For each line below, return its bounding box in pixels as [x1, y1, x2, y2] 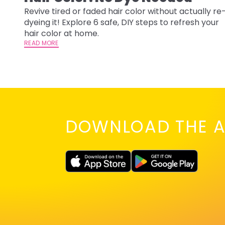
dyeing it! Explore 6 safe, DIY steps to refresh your [24, 17, 219, 29]
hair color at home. [24, 28, 99, 40]
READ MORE [24, 39, 59, 48]
